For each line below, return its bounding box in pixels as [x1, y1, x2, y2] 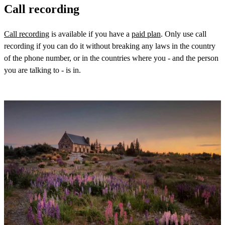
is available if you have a [49, 30, 132, 39]
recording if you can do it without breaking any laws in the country [4, 42, 215, 51]
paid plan [132, 30, 161, 39]
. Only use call [161, 30, 206, 39]
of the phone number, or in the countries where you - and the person [4, 54, 218, 63]
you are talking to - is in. [4, 66, 89, 75]
